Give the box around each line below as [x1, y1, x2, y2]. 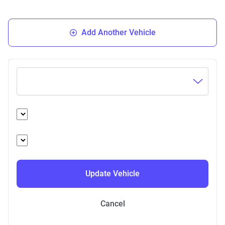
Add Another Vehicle [81, 28, 156, 37]
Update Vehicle [85, 169, 140, 178]
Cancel [100, 199, 125, 208]
